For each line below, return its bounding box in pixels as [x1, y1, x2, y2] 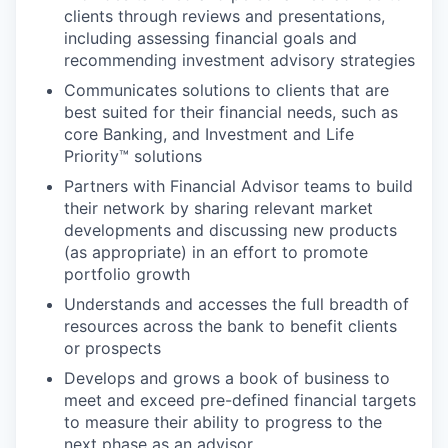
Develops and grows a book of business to [64, 368, 390, 388]
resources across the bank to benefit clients [64, 316, 397, 336]
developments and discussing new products [64, 220, 397, 240]
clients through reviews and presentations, [64, 6, 385, 26]
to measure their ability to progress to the [64, 412, 382, 432]
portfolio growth [64, 264, 190, 284]
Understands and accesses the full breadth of [64, 294, 409, 314]
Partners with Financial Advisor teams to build [64, 176, 413, 196]
